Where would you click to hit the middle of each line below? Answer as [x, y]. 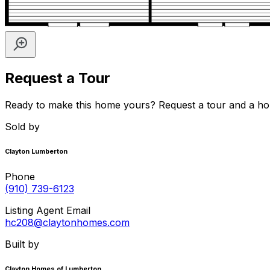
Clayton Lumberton [36, 152]
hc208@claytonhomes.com [67, 223]
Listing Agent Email [48, 211]
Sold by [22, 127]
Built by [22, 244]
